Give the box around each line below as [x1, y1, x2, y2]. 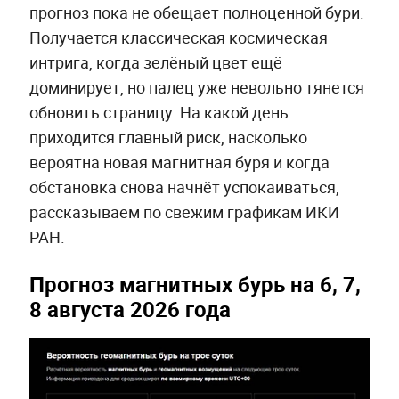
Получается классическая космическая [28, 27, 328, 49]
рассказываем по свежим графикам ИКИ [28, 201, 339, 224]
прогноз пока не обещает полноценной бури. [28, 2, 364, 24]
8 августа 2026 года [28, 295, 231, 324]
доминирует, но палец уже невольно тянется [28, 77, 364, 99]
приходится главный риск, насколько [28, 126, 307, 149]
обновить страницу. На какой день [28, 102, 289, 124]
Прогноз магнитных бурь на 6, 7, [28, 270, 361, 299]
